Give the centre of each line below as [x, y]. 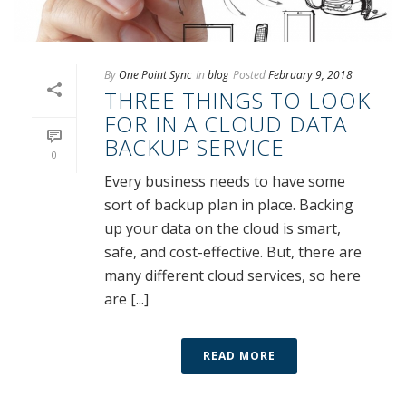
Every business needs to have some [225, 181]
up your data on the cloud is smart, [222, 228]
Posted [249, 74]
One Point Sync [155, 74]
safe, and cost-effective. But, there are [233, 251]
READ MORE [239, 355]
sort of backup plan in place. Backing [229, 204]
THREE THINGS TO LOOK [237, 100]
